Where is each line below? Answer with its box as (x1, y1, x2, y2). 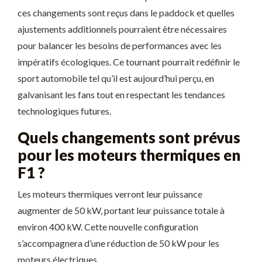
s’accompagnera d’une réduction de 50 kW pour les (18, 237, 219, 249)
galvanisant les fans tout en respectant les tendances (18, 89, 225, 100)
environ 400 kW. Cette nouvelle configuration (18, 221, 198, 232)
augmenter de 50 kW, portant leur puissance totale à (18, 205, 225, 216)
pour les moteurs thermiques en (18, 146, 240, 164)
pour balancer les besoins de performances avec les (18, 40, 222, 51)
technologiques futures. (18, 105, 111, 116)
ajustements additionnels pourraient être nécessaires (18, 23, 227, 35)
